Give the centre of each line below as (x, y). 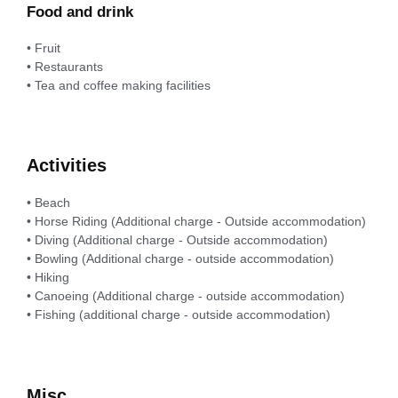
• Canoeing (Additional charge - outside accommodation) (186, 296)
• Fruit (44, 48)
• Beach (48, 203)
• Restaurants (65, 67)
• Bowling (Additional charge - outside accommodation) (180, 259)
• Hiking (48, 278)
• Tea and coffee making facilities (119, 86)
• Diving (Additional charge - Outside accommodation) (177, 240)
